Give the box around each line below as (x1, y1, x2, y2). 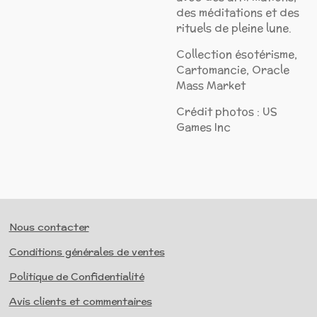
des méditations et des (176, 4, 299, 20)
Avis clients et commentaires (8, 294, 152, 309)
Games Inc (176, 119, 231, 134)
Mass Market (176, 77, 246, 93)
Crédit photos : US (176, 103, 277, 119)
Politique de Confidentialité (8, 270, 144, 284)
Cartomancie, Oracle (176, 62, 289, 77)
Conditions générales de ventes (8, 245, 165, 259)
